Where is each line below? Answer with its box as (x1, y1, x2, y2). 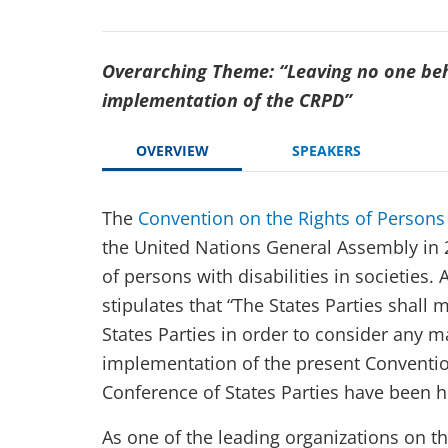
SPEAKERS (291, 141, 361, 160)
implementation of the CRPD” (102, 88, 352, 112)
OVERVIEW (135, 141, 209, 160)
